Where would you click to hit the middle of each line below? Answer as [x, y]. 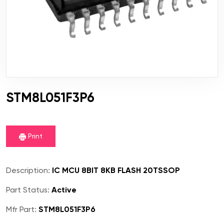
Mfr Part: [21, 209]
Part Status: [28, 190]
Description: [28, 170]
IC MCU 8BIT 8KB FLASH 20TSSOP [115, 170]
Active [63, 190]
